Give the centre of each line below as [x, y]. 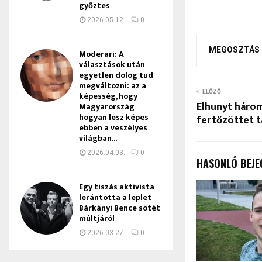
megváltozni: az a [113, 86]
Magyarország [107, 107]
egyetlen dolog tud [116, 75]
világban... [98, 138]
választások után [112, 65]
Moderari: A [101, 54]
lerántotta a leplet [115, 197]
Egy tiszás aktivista [117, 187]
